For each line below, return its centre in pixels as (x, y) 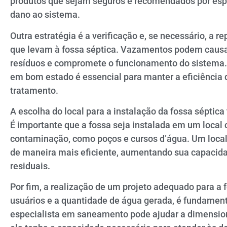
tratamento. (34, 90)
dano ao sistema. (45, 15)
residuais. (30, 166)
